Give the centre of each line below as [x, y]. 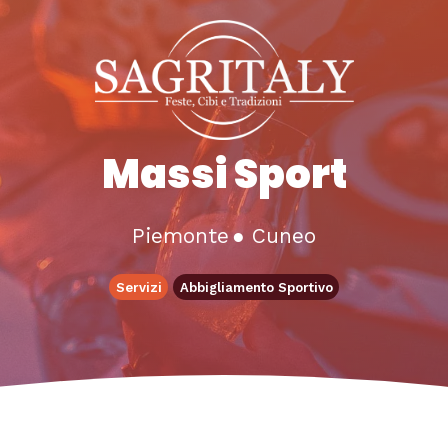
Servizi [138, 287]
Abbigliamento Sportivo [256, 287]
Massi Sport [224, 174]
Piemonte [180, 236]
